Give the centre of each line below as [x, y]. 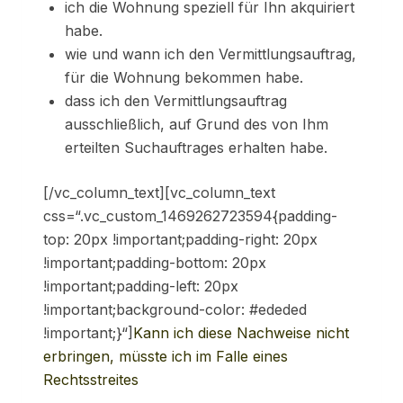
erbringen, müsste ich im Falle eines [166, 357]
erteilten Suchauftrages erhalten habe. [196, 148]
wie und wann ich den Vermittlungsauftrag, [210, 54]
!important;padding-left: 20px [141, 287]
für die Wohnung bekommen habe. [184, 78]
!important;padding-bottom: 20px [155, 263]
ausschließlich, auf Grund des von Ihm [197, 125]
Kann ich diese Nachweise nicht [241, 333]
